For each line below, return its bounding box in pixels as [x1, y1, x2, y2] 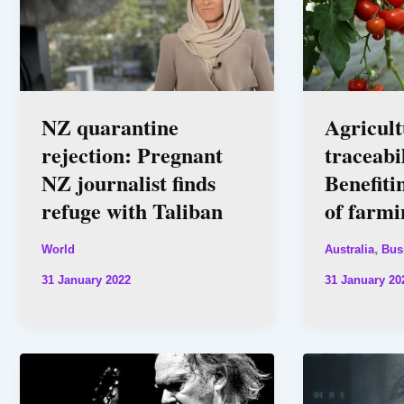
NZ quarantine [41, 111, 179, 142]
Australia [324, 243, 374, 257]
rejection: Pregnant [41, 139, 223, 170]
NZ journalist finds [41, 167, 216, 198]
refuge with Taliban [41, 195, 223, 226]
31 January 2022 [41, 273, 131, 288]
